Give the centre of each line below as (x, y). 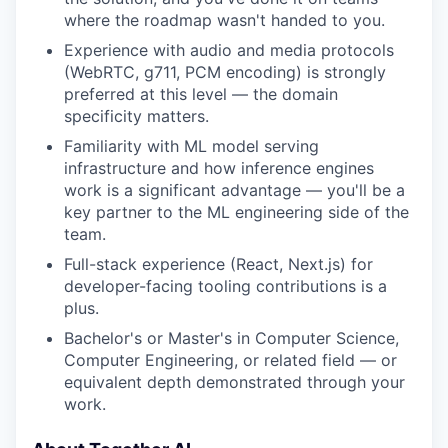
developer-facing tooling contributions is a (225, 285)
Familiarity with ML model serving (191, 145)
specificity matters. (136, 115)
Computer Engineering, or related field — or (230, 359)
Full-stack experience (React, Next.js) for (218, 263)
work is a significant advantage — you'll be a (234, 189)
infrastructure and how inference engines (219, 167)
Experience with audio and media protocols (229, 49)
